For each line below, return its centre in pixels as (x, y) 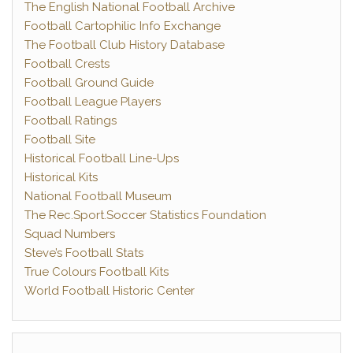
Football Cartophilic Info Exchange (123, 26)
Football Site (60, 139)
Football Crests (67, 64)
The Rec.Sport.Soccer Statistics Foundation (145, 215)
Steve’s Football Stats (84, 253)
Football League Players (93, 102)
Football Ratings (71, 121)
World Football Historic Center (110, 291)
